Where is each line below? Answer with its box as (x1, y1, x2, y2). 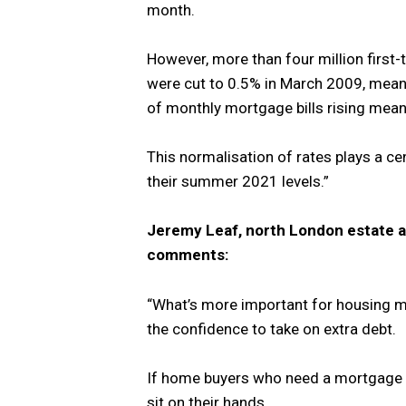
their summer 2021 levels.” (147, 172, 329, 191)
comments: (147, 246, 228, 265)
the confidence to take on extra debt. (147, 319, 396, 338)
